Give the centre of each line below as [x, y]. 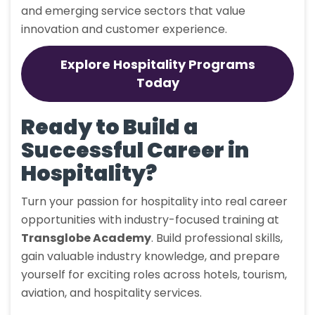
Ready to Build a [110, 128]
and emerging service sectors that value [133, 11]
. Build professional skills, [217, 238]
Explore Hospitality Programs [157, 65]
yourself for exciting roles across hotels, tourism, [154, 275]
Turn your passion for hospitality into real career [154, 202]
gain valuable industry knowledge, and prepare [150, 257]
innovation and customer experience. [124, 30]
